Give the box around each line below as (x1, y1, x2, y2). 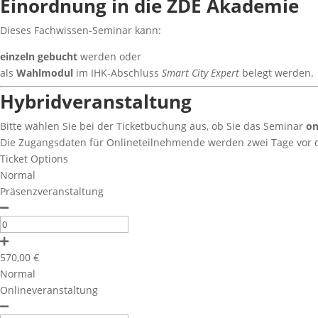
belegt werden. (239, 65, 314, 79)
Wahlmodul (16, 65, 73, 79)
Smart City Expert (162, 65, 239, 79)
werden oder (77, 49, 141, 63)
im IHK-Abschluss (73, 65, 162, 79)
